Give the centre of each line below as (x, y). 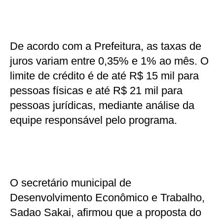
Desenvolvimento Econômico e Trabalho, (107, 197)
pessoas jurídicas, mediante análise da (102, 105)
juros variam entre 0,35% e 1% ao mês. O (109, 61)
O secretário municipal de (71, 183)
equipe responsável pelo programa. (93, 120)
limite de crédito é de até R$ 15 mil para (104, 75)
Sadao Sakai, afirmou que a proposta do (106, 212)
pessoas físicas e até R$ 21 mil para (96, 90)
